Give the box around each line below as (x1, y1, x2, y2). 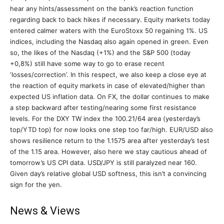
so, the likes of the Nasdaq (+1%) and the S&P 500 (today (10, 48, 190, 56)
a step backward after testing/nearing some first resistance (10, 103, 196, 111)
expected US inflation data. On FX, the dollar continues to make (10, 92, 209, 100)
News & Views (10, 204, 80, 217)
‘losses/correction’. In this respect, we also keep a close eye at (10, 70, 206, 78)
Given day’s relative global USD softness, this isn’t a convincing (10, 169, 206, 177)
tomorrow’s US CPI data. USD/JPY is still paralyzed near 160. (10, 158, 197, 166)
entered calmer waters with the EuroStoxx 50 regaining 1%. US (10, 26, 207, 34)
